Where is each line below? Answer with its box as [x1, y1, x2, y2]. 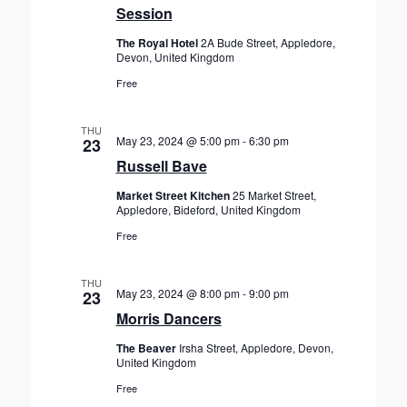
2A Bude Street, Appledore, [200, 35, 335, 50]
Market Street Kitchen [115, 187, 233, 203]
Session [115, 3, 173, 24]
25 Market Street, [232, 187, 316, 203]
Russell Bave [115, 155, 207, 176]
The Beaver [115, 340, 179, 356]
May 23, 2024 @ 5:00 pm [115, 133, 240, 148]
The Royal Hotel [115, 35, 201, 51]
